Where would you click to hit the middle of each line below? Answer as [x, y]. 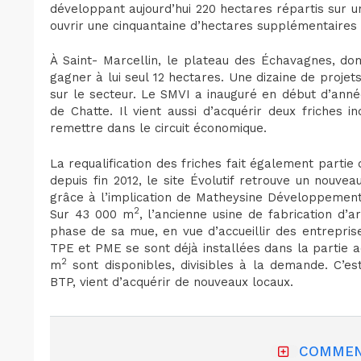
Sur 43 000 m [92, 214]
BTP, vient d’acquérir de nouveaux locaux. [172, 282]
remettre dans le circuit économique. [158, 129]
